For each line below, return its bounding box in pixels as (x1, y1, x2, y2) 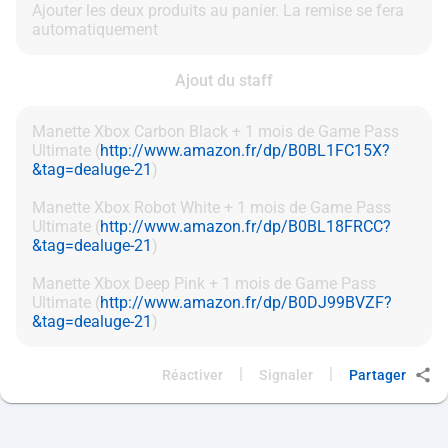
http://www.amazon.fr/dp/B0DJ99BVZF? (100, 293, 392, 313)
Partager (349, 367, 406, 384)
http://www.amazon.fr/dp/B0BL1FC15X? (100, 141, 390, 161)
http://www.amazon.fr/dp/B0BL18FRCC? (100, 217, 391, 237)
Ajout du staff (175, 71, 273, 91)
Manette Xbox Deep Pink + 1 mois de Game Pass (32, 274, 376, 294)
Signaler (259, 367, 314, 384)
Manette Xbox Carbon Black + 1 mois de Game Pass (32, 122, 399, 142)
